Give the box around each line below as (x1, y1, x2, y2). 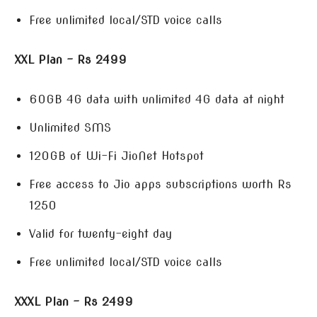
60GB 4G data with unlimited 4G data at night (29, 93, 284, 106)
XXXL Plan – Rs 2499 (14, 295, 133, 309)
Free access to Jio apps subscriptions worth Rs (29, 178, 292, 191)
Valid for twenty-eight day (29, 227, 172, 241)
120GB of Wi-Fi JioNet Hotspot (29, 149, 204, 163)
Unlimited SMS (29, 121, 111, 134)
